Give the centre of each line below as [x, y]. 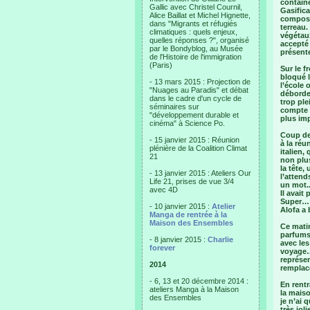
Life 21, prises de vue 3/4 [192, 181]
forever [162, 248]
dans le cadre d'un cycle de [195, 98]
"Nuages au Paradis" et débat [199, 90]
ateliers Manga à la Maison [194, 289]
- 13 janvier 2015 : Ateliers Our [200, 173]
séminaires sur [174, 107]
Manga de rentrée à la [188, 215]
